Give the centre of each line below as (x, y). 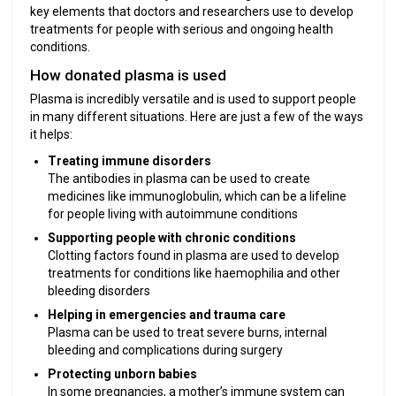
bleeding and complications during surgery (166, 350)
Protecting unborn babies (123, 373)
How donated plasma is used (129, 75)
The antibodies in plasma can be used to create (179, 178)
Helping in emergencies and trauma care (167, 314)
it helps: (52, 134)
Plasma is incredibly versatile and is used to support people (194, 99)
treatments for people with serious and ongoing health (182, 29)
